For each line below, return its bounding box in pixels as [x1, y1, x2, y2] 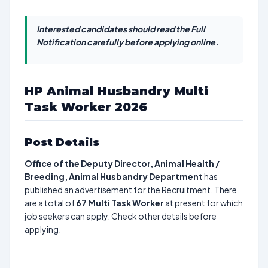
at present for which [164, 197, 243, 208]
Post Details [25, 136, 99, 149]
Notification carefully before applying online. [36, 36, 218, 47]
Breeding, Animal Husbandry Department [25, 171, 203, 182]
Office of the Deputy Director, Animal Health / [25, 158, 220, 169]
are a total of [25, 197, 76, 208]
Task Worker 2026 [25, 100, 147, 114]
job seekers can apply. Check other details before [25, 211, 217, 221]
